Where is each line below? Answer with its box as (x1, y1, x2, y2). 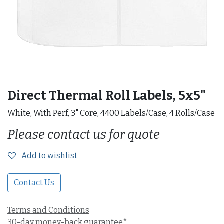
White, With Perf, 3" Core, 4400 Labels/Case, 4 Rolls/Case (7, 108, 215, 118)
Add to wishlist (21, 151, 77, 160)
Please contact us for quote (7, 127, 160, 142)
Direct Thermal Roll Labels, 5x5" (7, 88, 206, 103)
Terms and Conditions (7, 205, 89, 215)
